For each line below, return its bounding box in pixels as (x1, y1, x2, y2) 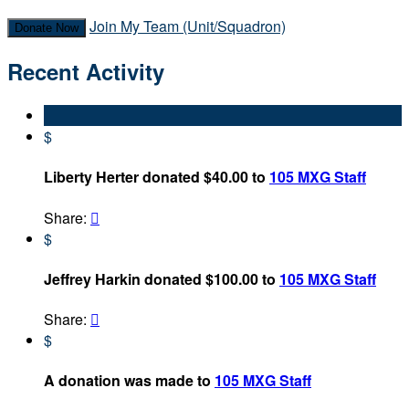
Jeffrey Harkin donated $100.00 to (44, 267, 279, 289)
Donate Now (15, 21, 79, 36)
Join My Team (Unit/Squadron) (89, 16, 286, 37)
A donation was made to (44, 370, 215, 392)
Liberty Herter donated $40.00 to (44, 166, 269, 188)
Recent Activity (7, 56, 164, 88)
